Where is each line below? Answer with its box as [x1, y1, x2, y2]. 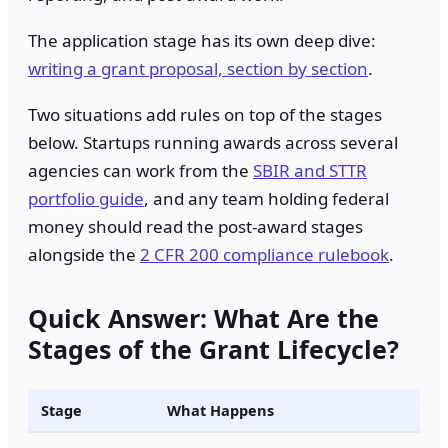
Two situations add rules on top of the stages [28, 102, 382, 126]
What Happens [167, 399, 274, 420]
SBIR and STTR [253, 158, 367, 182]
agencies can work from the [28, 158, 253, 182]
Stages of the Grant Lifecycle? [28, 331, 399, 366]
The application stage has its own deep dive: [28, 28, 376, 52]
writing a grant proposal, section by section [28, 56, 368, 80]
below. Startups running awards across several [28, 130, 398, 154]
